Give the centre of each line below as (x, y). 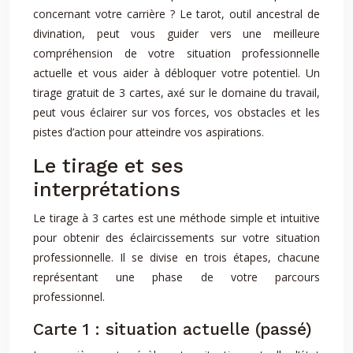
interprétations (107, 190)
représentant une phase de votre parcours (176, 277)
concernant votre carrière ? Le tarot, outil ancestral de (176, 14)
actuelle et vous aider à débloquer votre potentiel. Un (176, 73)
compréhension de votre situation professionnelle (176, 53)
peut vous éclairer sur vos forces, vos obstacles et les (176, 112)
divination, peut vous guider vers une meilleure (176, 33)
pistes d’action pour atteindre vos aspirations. (149, 132)
